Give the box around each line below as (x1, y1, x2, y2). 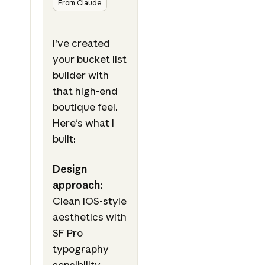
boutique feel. (52, 101, 118, 114)
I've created (52, 37, 110, 50)
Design (52, 163, 87, 176)
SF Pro (52, 227, 83, 240)
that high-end (52, 85, 118, 98)
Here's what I (52, 117, 114, 130)
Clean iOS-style (52, 195, 127, 208)
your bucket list (52, 53, 127, 66)
